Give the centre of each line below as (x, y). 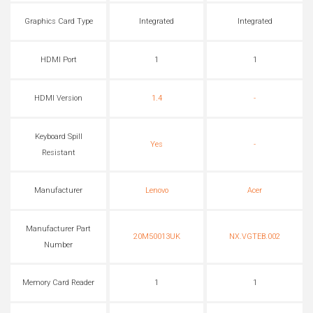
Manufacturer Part (58, 229)
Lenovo (156, 191)
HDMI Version (58, 99)
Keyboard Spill (58, 137)
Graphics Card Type (58, 22)
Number (58, 245)
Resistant (58, 152)
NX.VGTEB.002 (255, 237)
